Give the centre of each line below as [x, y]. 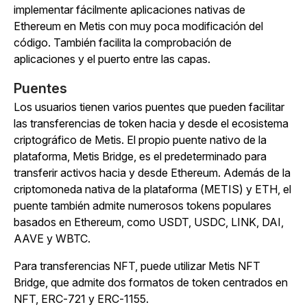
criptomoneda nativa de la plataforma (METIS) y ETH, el [152, 189]
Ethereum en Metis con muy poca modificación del [138, 26]
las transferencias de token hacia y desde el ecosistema [151, 123]
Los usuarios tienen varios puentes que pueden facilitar [149, 107]
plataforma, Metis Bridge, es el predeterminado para [140, 156]
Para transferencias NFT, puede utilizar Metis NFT [137, 266]
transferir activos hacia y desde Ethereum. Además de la [152, 172]
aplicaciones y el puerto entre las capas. [112, 59]
